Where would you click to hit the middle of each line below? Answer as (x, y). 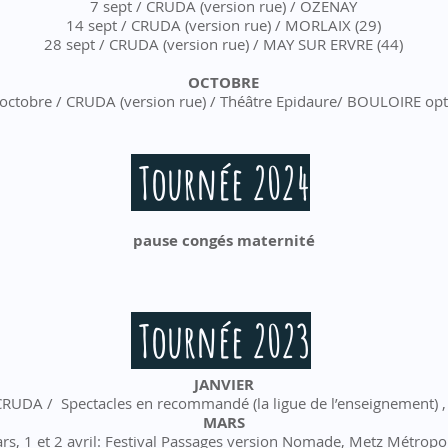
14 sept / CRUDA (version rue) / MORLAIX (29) (223, 25)
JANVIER (223, 384)
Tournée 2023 (221, 340)
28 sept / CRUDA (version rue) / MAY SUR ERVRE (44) (223, 44)
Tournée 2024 (220, 182)
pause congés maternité (223, 240)
